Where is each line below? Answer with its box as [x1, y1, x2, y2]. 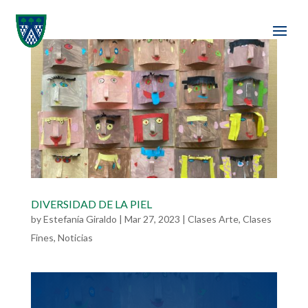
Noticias [57, 231, 93, 243]
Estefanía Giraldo [43, 212, 117, 225]
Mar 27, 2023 [124, 212, 180, 225]
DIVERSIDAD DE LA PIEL [30, 197, 152, 210]
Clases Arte [187, 212, 239, 225]
